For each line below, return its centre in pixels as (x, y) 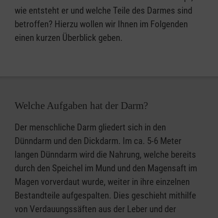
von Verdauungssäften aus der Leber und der (95, 209)
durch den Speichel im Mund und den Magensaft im (106, 168)
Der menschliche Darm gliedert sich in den (90, 127)
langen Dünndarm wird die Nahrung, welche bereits (105, 154)
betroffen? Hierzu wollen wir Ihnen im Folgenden (101, 24)
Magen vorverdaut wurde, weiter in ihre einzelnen (102, 182)
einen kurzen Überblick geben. (70, 37)
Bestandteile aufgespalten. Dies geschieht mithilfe (105, 195)
